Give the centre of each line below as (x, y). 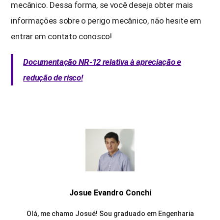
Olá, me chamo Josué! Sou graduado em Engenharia (110, 213)
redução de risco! (53, 77)
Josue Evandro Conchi (110, 192)
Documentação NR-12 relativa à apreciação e (102, 62)
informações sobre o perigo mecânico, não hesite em (106, 20)
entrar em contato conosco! (61, 36)
